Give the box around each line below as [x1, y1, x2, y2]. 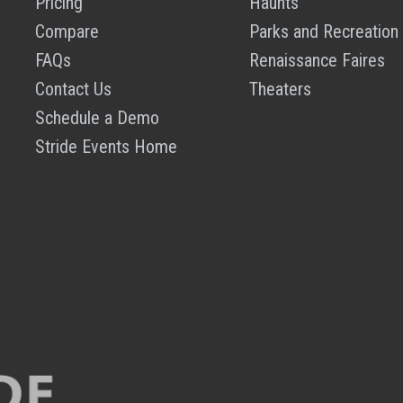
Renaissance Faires [248, 49, 385, 71]
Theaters [248, 78, 311, 100]
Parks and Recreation [248, 21, 399, 42]
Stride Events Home [35, 136, 178, 157]
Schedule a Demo [35, 107, 160, 129]
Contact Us [35, 78, 112, 100]
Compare [35, 21, 100, 42]
